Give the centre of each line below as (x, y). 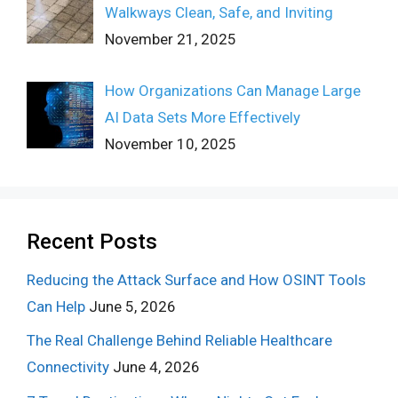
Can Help (56, 306)
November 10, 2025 (170, 144)
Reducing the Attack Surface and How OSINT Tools (196, 279)
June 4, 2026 (156, 367)
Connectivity (68, 367)
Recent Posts (92, 241)
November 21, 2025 (170, 39)
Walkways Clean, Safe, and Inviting (219, 12)
